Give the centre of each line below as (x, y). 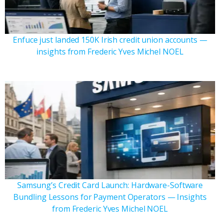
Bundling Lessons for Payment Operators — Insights (110, 197)
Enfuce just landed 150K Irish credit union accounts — (110, 40)
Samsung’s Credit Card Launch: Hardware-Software (110, 185)
